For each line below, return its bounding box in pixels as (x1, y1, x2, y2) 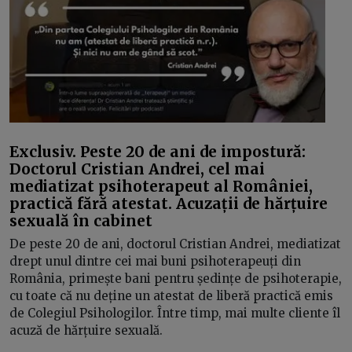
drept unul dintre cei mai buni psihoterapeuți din (9, 254, 301, 269)
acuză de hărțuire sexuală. (9, 323, 166, 338)
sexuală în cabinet (9, 211, 152, 230)
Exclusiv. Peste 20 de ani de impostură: (9, 141, 306, 161)
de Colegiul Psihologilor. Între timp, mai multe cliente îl (9, 306, 340, 321)
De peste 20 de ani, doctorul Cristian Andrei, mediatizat (9, 236, 341, 251)
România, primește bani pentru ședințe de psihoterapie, (9, 271, 342, 286)
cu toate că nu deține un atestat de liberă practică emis (9, 288, 333, 303)
